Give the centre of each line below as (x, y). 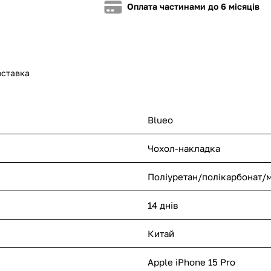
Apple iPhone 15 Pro (191, 262)
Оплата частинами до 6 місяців (194, 6)
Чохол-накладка (184, 148)
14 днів (163, 205)
